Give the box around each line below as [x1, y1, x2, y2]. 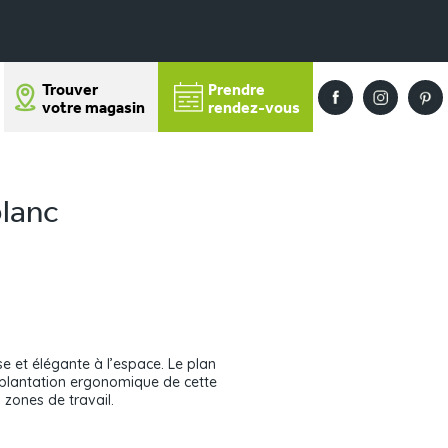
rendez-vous [208, 101, 300, 117]
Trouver [42, 82, 99, 99]
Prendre [208, 83, 265, 99]
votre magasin [42, 100, 146, 117]
